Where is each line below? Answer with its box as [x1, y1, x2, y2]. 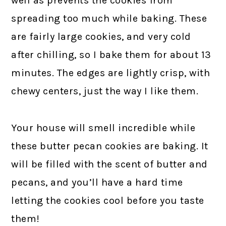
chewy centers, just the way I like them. [11, 85, 199, 97]
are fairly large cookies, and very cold [11, 30, 191, 42]
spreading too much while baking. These [11, 12, 207, 24]
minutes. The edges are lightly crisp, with [11, 67, 210, 79]
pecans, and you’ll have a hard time [11, 176, 183, 188]
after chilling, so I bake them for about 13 [11, 48, 211, 61]
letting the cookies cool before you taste [11, 194, 204, 206]
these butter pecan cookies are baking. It [11, 140, 208, 152]
